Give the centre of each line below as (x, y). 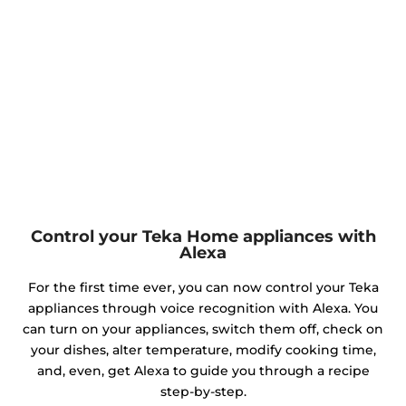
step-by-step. (203, 392)
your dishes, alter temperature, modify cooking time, (203, 350)
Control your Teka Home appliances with (203, 236)
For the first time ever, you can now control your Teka (203, 288)
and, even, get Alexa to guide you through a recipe (203, 371)
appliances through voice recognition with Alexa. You (203, 309)
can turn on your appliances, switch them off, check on (203, 329)
